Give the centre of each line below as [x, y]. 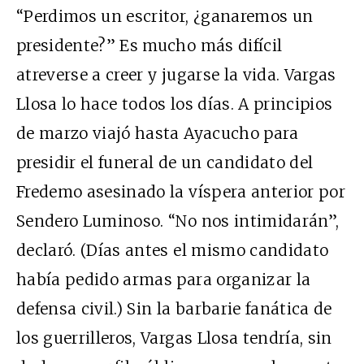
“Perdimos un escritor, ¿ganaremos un [165, 17]
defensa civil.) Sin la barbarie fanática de [174, 309]
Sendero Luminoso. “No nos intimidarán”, [178, 221]
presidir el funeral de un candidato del [165, 163]
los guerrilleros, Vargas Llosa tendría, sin [174, 338]
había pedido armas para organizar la [164, 280]
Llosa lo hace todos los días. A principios [175, 104]
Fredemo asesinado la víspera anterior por [181, 192]
